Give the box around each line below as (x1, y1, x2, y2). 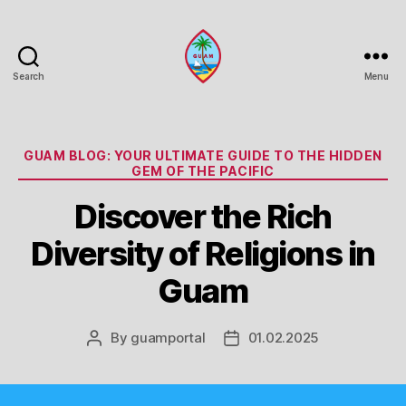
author (92, 349, 136, 367)
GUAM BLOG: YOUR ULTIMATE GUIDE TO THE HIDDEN (24, 148, 382, 163)
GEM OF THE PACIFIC (131, 163, 275, 179)
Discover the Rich (74, 196, 332, 237)
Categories (202, 142, 283, 161)
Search (13, 71, 44, 82)
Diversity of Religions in (31, 233, 375, 274)
